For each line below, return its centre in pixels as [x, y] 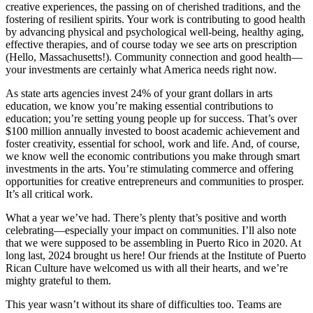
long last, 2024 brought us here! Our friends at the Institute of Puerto [156, 255]
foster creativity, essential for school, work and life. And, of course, [153, 143]
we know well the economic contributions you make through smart [153, 156]
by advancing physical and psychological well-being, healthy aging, [155, 31]
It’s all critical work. [49, 194]
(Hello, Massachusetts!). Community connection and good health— [154, 57]
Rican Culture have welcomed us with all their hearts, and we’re [147, 268]
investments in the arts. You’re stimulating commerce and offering [150, 168]
